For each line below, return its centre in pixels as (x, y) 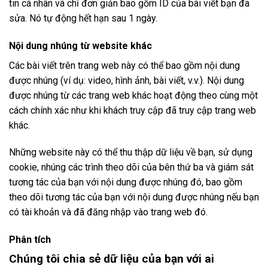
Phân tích (30, 240)
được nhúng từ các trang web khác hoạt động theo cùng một (133, 95)
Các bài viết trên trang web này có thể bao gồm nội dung (124, 65)
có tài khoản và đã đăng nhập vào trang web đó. (108, 212)
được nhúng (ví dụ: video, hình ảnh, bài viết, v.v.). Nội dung (127, 80)
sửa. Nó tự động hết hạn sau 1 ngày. (83, 18)
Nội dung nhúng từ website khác (80, 45)
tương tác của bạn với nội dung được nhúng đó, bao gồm (126, 182)
